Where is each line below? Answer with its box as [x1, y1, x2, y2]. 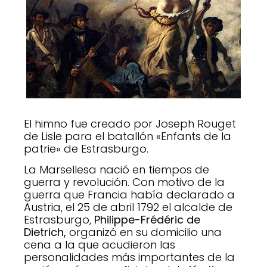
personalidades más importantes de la [24, 250, 235, 265]
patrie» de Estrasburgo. [24, 141, 148, 156]
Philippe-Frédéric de [94, 212, 200, 228]
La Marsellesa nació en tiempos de [24, 162, 209, 178]
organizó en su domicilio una [66, 225, 222, 240]
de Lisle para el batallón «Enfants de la [24, 128, 231, 144]
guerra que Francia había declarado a [24, 187, 235, 203]
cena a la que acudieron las [24, 237, 175, 253]
